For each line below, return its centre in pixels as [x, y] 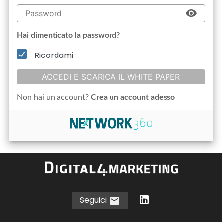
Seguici [94, 200]
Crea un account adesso [133, 97]
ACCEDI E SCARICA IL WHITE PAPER [111, 77]
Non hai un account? [54, 97]
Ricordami [54, 55]
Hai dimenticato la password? [69, 35]
